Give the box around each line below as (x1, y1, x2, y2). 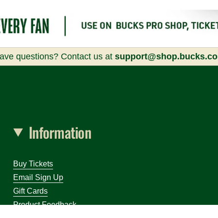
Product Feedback (13, 200, 77, 209)
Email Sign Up (13, 173, 64, 182)
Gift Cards (13, 187, 48, 196)
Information (29, 121, 91, 144)
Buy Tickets (13, 160, 54, 168)
